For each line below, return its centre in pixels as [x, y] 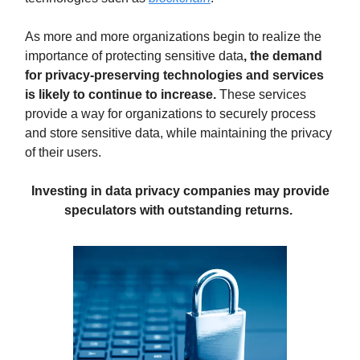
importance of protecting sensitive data [134, 56]
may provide [291, 191]
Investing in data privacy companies [142, 191]
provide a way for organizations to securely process [170, 114]
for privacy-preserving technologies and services [174, 75]
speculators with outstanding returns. [178, 210]
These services [261, 94]
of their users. [63, 152]
